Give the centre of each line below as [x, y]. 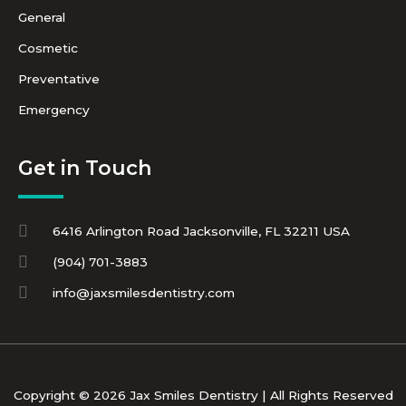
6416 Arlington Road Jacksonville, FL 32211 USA [201, 232]
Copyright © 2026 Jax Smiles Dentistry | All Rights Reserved [203, 396]
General [42, 18]
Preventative [59, 79]
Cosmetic [48, 48]
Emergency [54, 110]
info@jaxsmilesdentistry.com [143, 293]
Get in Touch [85, 169]
